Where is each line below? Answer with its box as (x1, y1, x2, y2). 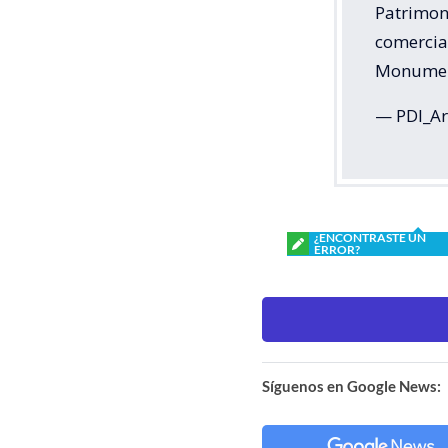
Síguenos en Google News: (262, 376, 441, 395)
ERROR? (314, 241, 360, 257)
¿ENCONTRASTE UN (314, 229, 426, 245)
